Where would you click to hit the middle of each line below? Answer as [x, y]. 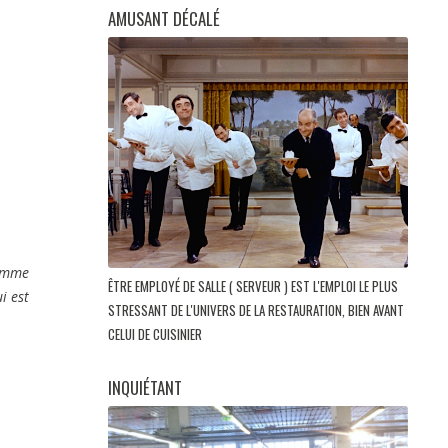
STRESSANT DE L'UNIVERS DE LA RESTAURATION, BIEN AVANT [256, 310]
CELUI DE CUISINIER [156, 334]
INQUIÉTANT [145, 388]
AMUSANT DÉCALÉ [164, 18]
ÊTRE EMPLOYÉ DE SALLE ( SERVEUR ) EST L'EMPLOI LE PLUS [253, 286]
